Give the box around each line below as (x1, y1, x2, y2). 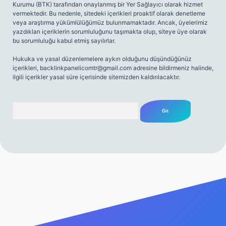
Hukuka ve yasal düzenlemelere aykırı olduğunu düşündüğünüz (13, 55, 192, 63)
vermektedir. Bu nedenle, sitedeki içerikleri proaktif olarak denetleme (13, 10, 205, 17)
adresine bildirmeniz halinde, (132, 64, 213, 72)
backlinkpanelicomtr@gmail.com (40, 64, 132, 72)
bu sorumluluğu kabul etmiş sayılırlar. (13, 37, 116, 44)
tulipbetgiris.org (26, 179, 87, 189)
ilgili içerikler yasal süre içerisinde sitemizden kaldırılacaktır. (13, 73, 180, 81)
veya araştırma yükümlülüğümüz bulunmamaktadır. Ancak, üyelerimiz (13, 19, 208, 26)
